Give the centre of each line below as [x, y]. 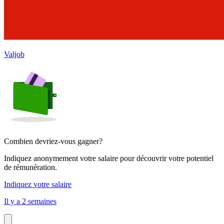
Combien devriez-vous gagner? [53, 141]
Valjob [14, 54]
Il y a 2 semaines [30, 201]
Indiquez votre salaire [38, 184]
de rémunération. [30, 167]
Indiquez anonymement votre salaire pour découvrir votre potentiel [109, 158]
